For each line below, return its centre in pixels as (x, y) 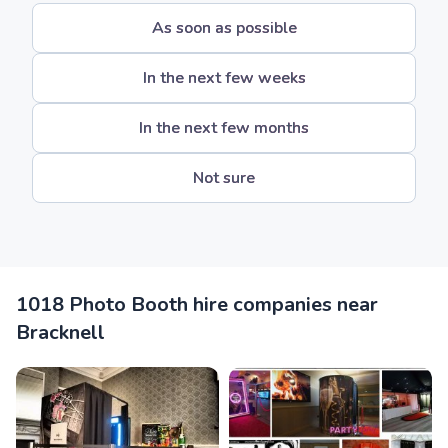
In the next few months (224, 128)
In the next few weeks (224, 78)
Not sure (224, 178)
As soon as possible (224, 28)
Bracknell (60, 332)
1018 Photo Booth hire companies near (197, 304)
